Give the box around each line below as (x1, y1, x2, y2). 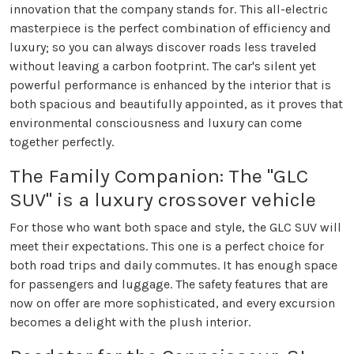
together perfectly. (9, 134, 114, 150)
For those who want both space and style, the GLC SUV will (9, 220, 341, 235)
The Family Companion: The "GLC (9, 164, 308, 188)
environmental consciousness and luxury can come (9, 115, 302, 131)
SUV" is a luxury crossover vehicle (9, 188, 316, 212)
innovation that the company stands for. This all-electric (9, 2, 328, 17)
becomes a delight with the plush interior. (9, 314, 250, 330)
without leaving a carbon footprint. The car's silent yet (9, 58, 316, 74)
